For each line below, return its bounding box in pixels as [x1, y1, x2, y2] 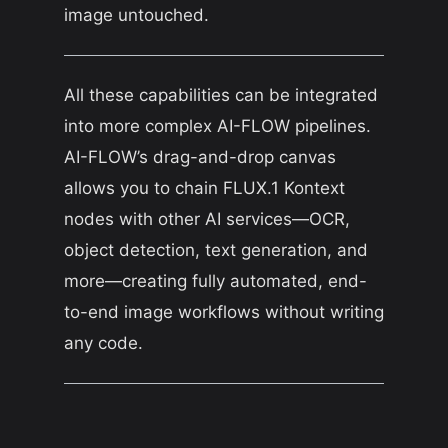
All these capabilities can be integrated [64, 84, 378, 105]
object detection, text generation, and [64, 239, 368, 260]
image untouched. [64, 4, 209, 25]
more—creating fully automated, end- [64, 270, 367, 291]
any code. [64, 332, 143, 353]
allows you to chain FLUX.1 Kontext [64, 177, 345, 198]
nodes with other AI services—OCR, [64, 208, 350, 229]
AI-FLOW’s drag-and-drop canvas [64, 146, 336, 167]
